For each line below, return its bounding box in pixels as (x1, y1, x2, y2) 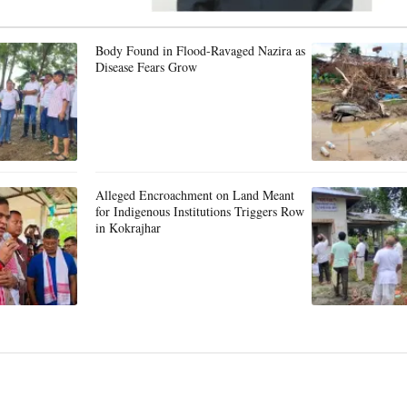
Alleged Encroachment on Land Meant (95, 186, 294, 203)
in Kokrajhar (95, 219, 161, 236)
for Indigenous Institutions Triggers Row (95, 203, 304, 220)
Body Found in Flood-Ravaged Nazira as (95, 42, 305, 59)
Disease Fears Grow (95, 58, 197, 75)
